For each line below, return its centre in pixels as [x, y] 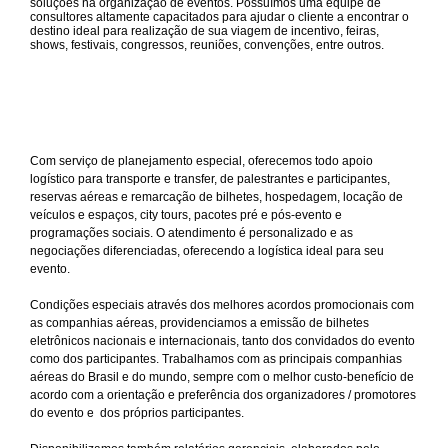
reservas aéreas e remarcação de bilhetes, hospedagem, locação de [216, 197]
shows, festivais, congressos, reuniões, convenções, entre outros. [207, 45]
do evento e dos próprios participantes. [137, 413]
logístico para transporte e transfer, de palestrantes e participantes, [210, 179]
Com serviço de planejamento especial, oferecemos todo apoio [201, 161]
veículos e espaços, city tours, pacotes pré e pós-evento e [186, 215]
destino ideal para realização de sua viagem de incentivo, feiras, [204, 31]
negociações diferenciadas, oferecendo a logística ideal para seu [207, 251]
